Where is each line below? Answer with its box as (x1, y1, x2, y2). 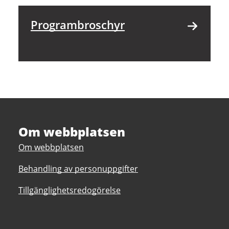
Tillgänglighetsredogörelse (18, 185, 121, 196)
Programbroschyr (30, 17, 125, 32)
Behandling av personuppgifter (18, 163, 138, 174)
